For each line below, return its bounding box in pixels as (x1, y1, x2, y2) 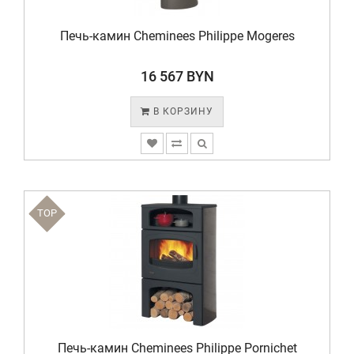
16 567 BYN (140, 68, 214, 85)
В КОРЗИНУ (150, 106, 213, 117)
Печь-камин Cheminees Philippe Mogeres (59, 28, 295, 43)
